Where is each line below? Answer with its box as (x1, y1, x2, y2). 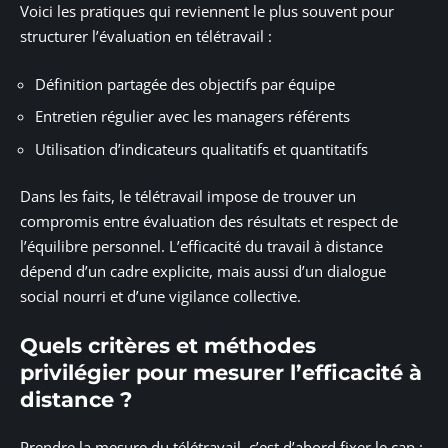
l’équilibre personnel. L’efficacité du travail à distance (20, 236, 383, 257)
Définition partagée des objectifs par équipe (35, 73, 335, 94)
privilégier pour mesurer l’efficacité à (20, 359, 422, 385)
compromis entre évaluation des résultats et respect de (20, 211, 398, 232)
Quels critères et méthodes (20, 332, 316, 358)
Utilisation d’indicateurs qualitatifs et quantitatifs (35, 138, 368, 159)
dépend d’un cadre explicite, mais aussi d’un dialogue (20, 261, 386, 282)
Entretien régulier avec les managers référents (35, 106, 350, 127)
